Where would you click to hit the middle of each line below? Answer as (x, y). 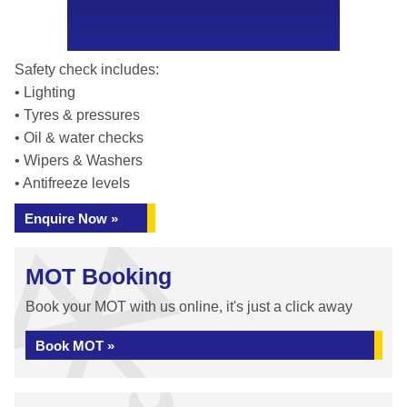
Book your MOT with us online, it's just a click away (189, 307)
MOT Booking (99, 276)
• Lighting (45, 92)
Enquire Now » (71, 218)
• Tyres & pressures (77, 115)
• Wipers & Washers (79, 160)
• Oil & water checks (79, 138)
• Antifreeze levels (72, 183)
